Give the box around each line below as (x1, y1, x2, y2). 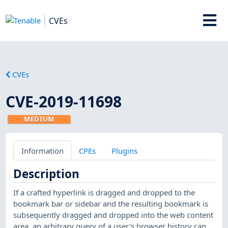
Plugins (111, 145, 137, 156)
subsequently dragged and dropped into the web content (13, 209, 214, 220)
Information (21, 145, 64, 156)
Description (13, 165, 80, 182)
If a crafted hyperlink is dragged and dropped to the (13, 187, 195, 197)
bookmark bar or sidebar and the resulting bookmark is (13, 198, 209, 209)
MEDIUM (24, 114, 55, 124)
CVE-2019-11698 (6, 91, 122, 112)
